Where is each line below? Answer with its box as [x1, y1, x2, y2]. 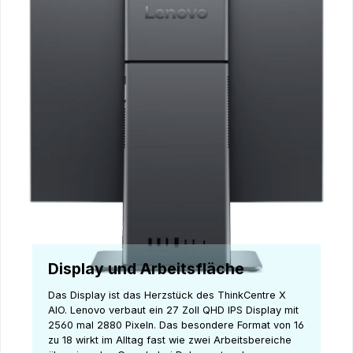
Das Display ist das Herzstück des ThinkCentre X [48, 289, 286, 302]
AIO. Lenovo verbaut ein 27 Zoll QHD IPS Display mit [48, 304, 299, 317]
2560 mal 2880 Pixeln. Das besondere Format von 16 [48, 319, 304, 332]
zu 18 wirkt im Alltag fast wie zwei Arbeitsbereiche [48, 334, 292, 347]
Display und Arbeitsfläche [48, 258, 244, 278]
